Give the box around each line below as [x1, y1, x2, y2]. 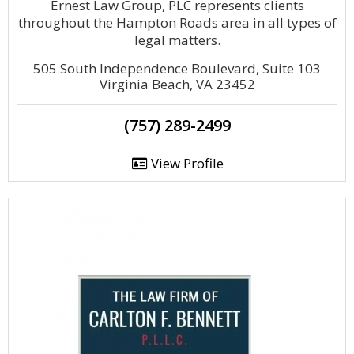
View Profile [147, 154, 224, 172]
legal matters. [134, 31, 220, 49]
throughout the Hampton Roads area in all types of [17, 13, 337, 32]
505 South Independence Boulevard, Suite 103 [33, 59, 321, 77]
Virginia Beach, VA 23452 [99, 75, 255, 93]
